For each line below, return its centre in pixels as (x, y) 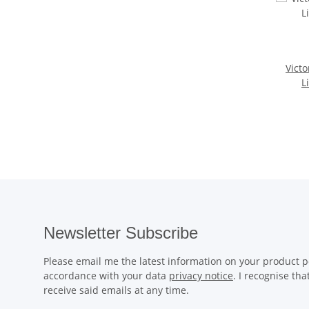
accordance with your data (106, 275)
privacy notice (201, 275)
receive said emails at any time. (116, 290)
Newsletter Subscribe (121, 232)
